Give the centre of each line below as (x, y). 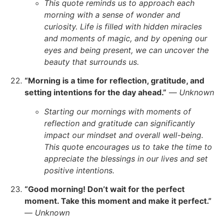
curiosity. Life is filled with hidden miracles (123, 26)
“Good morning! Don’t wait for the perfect (105, 189)
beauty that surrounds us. (92, 62)
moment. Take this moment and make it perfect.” (118, 201)
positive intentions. (79, 170)
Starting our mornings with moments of (118, 111)
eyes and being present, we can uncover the (126, 50)
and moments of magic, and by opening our (126, 38)
